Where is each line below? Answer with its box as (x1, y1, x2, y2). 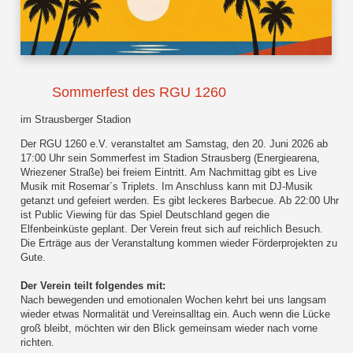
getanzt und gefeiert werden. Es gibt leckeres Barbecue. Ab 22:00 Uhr (20, 195, 340, 207)
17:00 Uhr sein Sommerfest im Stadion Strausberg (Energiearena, (20, 152, 321, 165)
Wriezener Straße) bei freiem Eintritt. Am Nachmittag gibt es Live (20, 166, 318, 179)
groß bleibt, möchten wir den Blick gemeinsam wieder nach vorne (20, 322, 318, 335)
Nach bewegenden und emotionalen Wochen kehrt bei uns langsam (20, 294, 327, 307)
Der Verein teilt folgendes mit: (20, 280, 166, 292)
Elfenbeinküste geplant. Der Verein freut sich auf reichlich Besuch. (20, 223, 324, 236)
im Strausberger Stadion (20, 113, 132, 126)
